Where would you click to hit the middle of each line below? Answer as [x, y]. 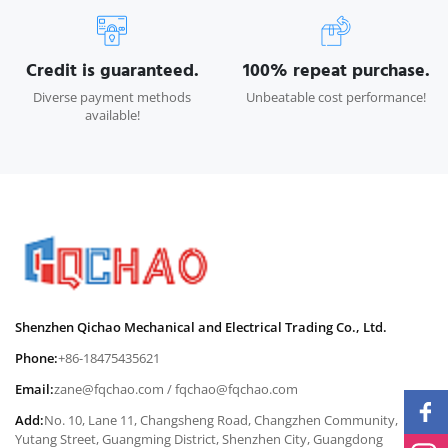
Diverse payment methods [112, 97]
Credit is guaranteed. [112, 70]
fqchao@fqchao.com [236, 389]
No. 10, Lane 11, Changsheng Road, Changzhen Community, [221, 420]
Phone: [36, 358]
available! [112, 115]
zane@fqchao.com [109, 389]
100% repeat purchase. [336, 70]
